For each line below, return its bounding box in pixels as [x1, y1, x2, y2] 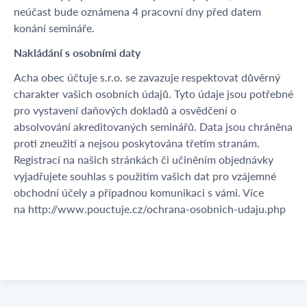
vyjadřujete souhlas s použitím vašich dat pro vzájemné [14, 168, 276, 184]
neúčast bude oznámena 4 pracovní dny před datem [14, 3, 261, 19]
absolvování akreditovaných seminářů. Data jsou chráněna [14, 119, 293, 134]
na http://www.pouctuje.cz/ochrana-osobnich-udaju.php [14, 201, 286, 217]
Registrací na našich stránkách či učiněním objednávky [14, 151, 273, 167]
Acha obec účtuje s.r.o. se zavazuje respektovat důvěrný [14, 69, 280, 85]
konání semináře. [14, 20, 95, 36]
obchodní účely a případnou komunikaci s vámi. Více [14, 184, 264, 200]
